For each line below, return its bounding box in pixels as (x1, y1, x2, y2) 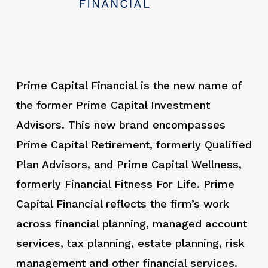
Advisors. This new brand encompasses (16, 118, 226, 131)
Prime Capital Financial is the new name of (16, 79, 242, 92)
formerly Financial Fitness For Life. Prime (16, 178, 234, 190)
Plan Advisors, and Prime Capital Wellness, (16, 158, 242, 170)
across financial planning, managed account (16, 217, 247, 230)
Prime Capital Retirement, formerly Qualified (16, 138, 252, 151)
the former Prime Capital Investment (16, 99, 210, 111)
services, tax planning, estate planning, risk (16, 237, 245, 249)
